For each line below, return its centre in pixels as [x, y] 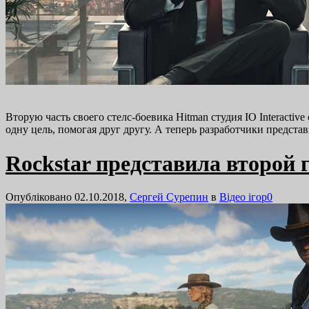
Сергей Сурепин [169, 197]
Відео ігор [243, 197]
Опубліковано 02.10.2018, [68, 197]
